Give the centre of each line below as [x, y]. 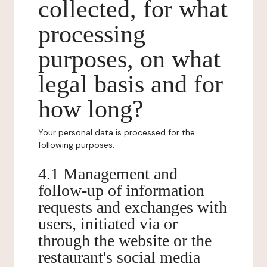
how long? [91, 109]
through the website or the [125, 240]
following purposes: [76, 145]
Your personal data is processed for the [117, 132]
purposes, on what [129, 59]
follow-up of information [121, 190]
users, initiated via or [108, 224]
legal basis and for [131, 84]
